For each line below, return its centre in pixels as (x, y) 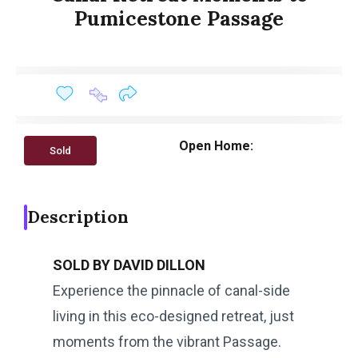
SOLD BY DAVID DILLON (129, 265)
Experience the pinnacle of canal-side (171, 290)
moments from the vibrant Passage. (167, 341)
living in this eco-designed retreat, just (173, 316)
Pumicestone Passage (179, 18)
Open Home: (216, 145)
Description (78, 217)
